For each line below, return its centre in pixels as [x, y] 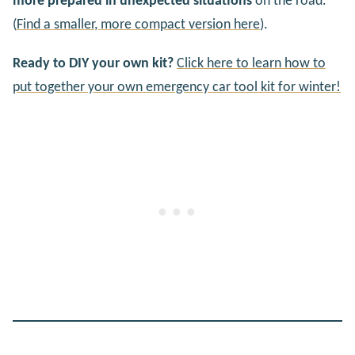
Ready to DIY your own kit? [93, 63]
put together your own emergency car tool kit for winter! [177, 87]
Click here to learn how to [251, 63]
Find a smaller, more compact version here [138, 25]
